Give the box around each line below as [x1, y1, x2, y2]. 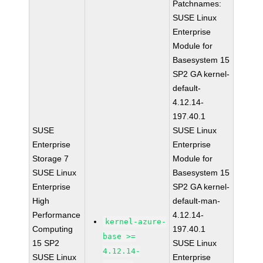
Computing [32, 224, 73, 234]
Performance [32, 210, 81, 220]
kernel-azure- [105, 217, 167, 226]
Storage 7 [32, 154, 69, 163]
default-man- [173, 196, 221, 205]
